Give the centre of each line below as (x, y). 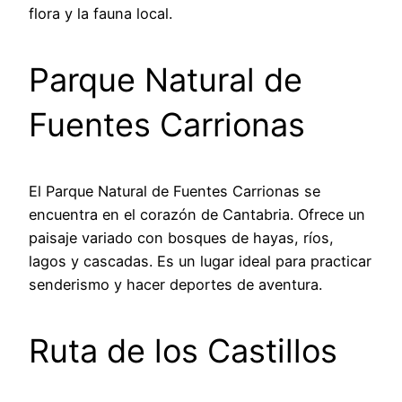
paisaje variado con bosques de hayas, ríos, (181, 238)
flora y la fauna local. (100, 14)
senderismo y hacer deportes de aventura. (175, 285)
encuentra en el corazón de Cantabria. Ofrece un (197, 215)
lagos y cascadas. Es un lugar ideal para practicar (200, 262)
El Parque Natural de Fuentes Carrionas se (175, 192)
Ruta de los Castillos (183, 351)
